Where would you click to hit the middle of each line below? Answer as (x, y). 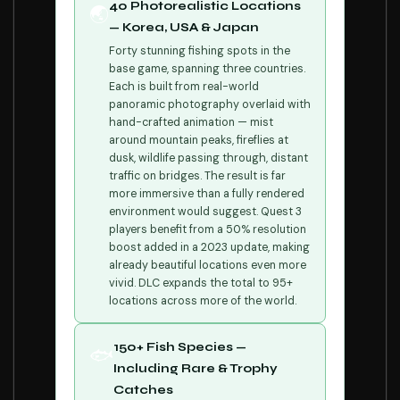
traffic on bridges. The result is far (197, 176)
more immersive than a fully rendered (207, 194)
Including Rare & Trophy (196, 369)
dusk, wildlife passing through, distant (208, 158)
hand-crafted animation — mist (191, 122)
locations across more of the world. (203, 301)
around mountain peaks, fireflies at (199, 140)
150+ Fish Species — (180, 347)
